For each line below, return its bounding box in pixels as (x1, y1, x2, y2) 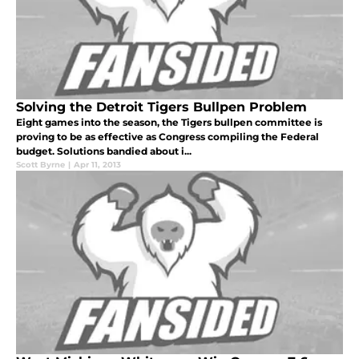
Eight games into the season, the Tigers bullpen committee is (16, 116, 322, 129)
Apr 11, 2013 (74, 159, 121, 171)
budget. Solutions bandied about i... (16, 145, 192, 158)
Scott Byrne (16, 159, 65, 171)
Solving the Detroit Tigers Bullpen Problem (16, 99, 307, 115)
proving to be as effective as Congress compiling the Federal (16, 131, 319, 143)
